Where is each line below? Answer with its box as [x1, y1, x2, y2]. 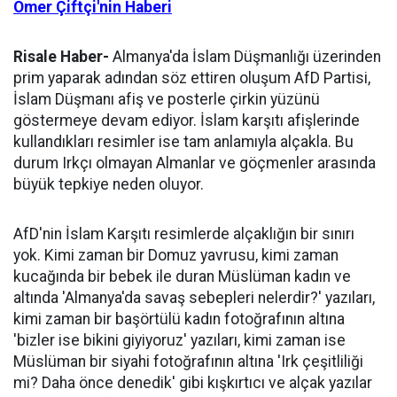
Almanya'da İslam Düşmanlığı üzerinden [109, 48, 381, 66]
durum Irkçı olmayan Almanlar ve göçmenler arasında [13, 154, 376, 172]
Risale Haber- [13, 48, 109, 66]
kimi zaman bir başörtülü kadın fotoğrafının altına [13, 310, 345, 328]
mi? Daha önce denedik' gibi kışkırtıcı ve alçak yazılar [13, 374, 372, 392]
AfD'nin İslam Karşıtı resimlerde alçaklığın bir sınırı [13, 225, 354, 243]
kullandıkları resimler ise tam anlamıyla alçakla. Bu [13, 133, 354, 151]
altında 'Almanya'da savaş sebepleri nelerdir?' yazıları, [13, 289, 375, 307]
